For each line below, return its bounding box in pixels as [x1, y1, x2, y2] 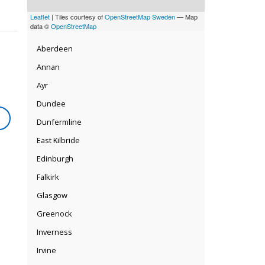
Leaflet [30, 11, 50, 21]
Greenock [37, 208, 72, 219]
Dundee [37, 98, 66, 109]
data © [30, 21, 51, 31]
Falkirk [37, 172, 59, 182]
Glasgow [37, 190, 67, 201]
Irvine [37, 245, 56, 256]
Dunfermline [37, 117, 82, 127]
